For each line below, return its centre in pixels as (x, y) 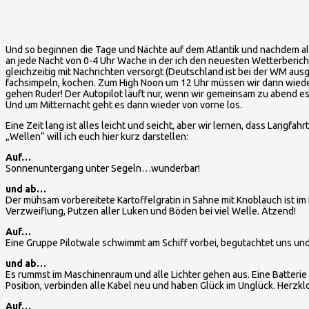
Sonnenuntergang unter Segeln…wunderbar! (103, 168)
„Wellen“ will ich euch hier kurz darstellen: (97, 136)
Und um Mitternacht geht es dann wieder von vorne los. (124, 104)
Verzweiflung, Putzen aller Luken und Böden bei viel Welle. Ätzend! (151, 211)
